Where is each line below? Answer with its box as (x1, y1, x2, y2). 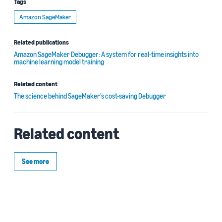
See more (22, 157, 49, 166)
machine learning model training (14, 57, 104, 66)
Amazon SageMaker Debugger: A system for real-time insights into (14, 50, 199, 58)
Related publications (14, 38, 69, 46)
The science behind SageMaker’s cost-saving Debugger (14, 92, 166, 100)
